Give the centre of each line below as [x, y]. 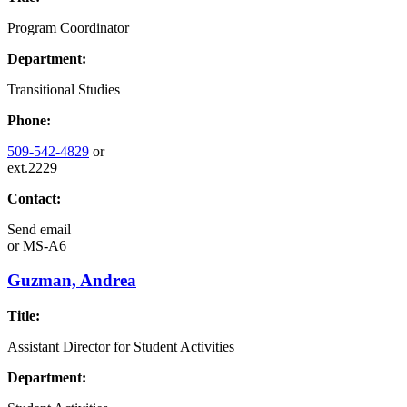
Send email [39, 229]
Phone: [29, 120]
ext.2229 [32, 167]
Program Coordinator [68, 27]
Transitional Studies [64, 89]
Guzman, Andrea [72, 281]
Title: [24, 316]
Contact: [34, 198]
